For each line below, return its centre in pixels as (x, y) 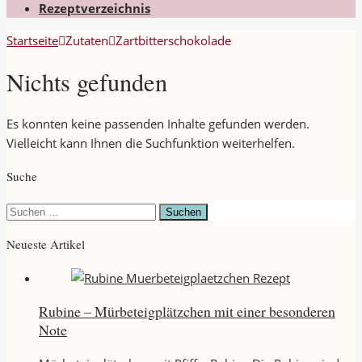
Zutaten (87, 40)
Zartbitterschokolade (173, 40)
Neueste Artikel (46, 244)
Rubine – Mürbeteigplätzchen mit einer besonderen (187, 311)
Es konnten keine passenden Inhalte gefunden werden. (158, 124)
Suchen (26, 210)
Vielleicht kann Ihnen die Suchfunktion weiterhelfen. (151, 143)
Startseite (32, 40)
